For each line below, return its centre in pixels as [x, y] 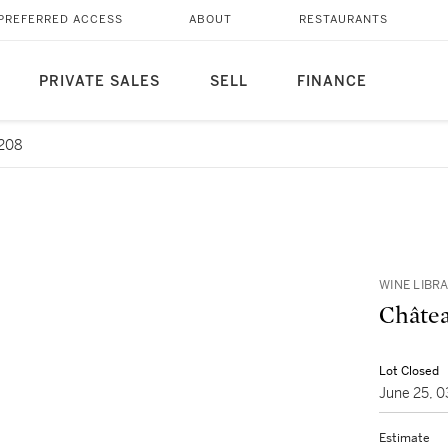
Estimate [404, 438]
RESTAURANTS [343, 19]
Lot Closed [409, 371]
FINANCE [331, 81]
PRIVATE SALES [99, 81]
